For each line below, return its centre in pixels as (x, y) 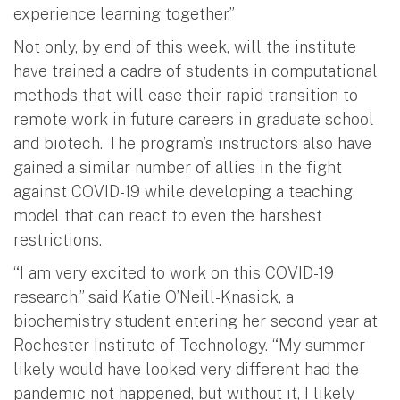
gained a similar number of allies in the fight (178, 168)
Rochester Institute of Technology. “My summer (189, 346)
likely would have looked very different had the (186, 370)
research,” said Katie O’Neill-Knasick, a (154, 297)
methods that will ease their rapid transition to (186, 96)
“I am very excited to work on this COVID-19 (174, 273)
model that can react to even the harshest (168, 216)
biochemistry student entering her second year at (196, 321)
